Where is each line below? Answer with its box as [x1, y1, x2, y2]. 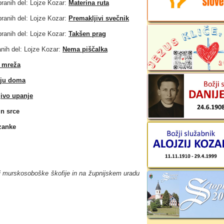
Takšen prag [68, 30, 106, 37]
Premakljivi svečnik [68, 14, 129, 22]
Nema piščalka [62, 45, 107, 53]
